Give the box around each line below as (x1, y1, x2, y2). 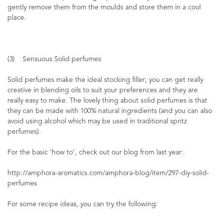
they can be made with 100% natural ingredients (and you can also (7, 108, 212, 114)
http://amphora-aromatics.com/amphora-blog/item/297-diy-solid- (7, 170, 209, 177)
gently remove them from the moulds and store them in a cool (7, 4, 201, 11)
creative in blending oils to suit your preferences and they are (7, 87, 198, 94)
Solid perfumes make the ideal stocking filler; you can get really (7, 76, 203, 83)
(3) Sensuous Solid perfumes (7, 56, 101, 63)
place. (7, 14, 26, 21)
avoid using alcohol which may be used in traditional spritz (7, 118, 187, 125)
